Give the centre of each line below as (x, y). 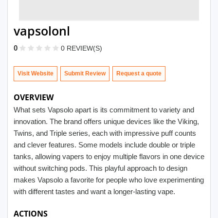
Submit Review (85, 73)
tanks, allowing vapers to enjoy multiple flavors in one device (109, 156)
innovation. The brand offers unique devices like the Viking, (106, 121)
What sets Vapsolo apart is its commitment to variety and (104, 110)
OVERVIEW (34, 97)
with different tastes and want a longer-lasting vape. (94, 191)
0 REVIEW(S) (82, 48)
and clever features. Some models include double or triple (104, 145)
